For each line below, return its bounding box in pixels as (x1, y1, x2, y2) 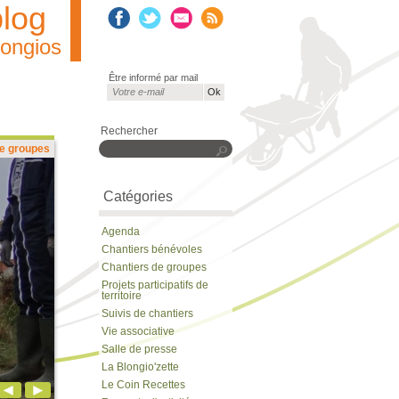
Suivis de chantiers (102, 307, 193, 320)
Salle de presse (102, 343, 177, 355)
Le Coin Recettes (102, 379, 185, 391)
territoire (102, 289, 142, 302)
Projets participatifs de (102, 279, 208, 291)
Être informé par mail (109, 72, 198, 83)
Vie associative (102, 325, 175, 338)
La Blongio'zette (102, 361, 179, 373)
